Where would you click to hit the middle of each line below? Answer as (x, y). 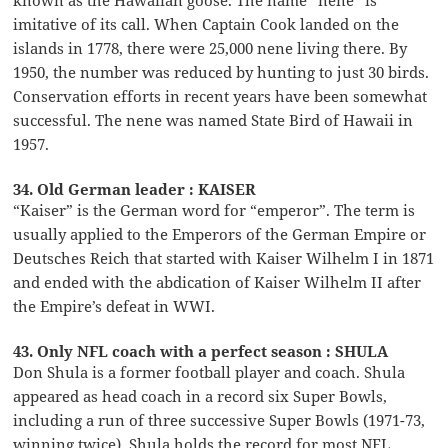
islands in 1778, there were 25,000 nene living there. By (210, 47)
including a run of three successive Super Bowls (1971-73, (219, 419)
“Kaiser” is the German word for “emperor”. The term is (214, 209)
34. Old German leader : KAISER (135, 188)
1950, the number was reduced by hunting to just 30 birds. (221, 71)
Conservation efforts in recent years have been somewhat (220, 95)
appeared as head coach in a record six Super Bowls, (200, 395)
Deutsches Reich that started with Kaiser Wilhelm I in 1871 (224, 257)
